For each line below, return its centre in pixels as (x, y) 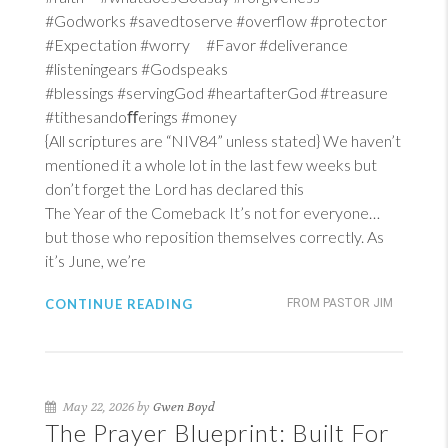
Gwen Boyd (184, 407)
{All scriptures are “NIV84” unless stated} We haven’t (223, 140)
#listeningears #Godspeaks (144, 68)
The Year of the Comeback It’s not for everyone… (212, 212)
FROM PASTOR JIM (340, 303)
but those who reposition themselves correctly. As (214, 236)
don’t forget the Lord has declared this (174, 188)
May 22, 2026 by (106, 407)
